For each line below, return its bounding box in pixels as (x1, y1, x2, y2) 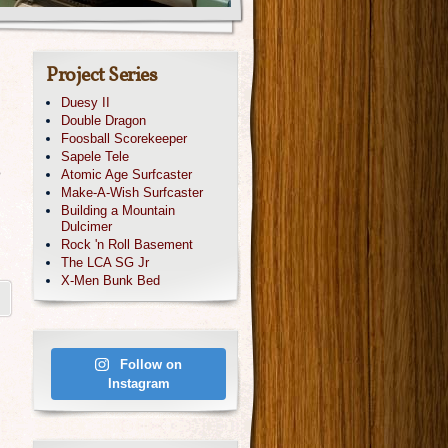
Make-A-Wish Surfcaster (61, 185, 203, 200)
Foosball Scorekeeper (61, 131, 187, 146)
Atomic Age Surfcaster (61, 167, 192, 182)
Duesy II (61, 95, 110, 110)
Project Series (46, 62, 157, 90)
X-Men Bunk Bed (61, 273, 160, 288)
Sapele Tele (61, 149, 129, 164)
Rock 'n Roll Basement (61, 237, 193, 252)
